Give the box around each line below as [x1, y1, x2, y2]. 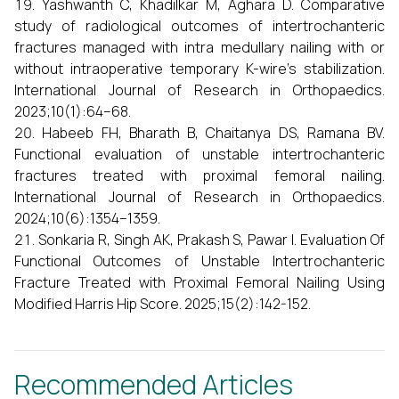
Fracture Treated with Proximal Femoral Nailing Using [14, 273, 385, 292]
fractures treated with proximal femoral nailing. [14, 166, 385, 185]
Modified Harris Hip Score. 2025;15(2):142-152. [14, 294, 311, 313]
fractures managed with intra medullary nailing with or [14, 37, 385, 57]
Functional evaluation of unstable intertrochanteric [14, 144, 385, 164]
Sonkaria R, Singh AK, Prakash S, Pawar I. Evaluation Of [37, 230, 386, 249]
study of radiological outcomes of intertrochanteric [14, 16, 385, 36]
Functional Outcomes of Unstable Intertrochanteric [14, 251, 385, 271]
